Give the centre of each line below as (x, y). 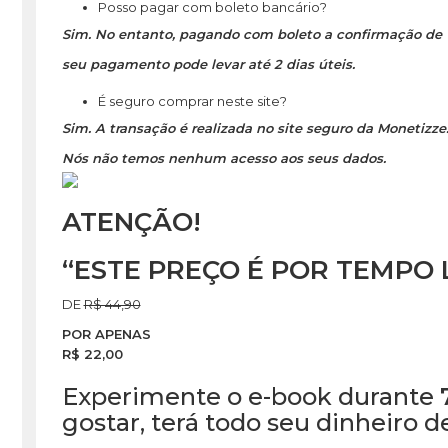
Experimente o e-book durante (250, 397)
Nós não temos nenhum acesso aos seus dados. (223, 158)
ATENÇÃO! (131, 222)
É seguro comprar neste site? (192, 100)
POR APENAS (106, 334)
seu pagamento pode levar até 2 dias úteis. (208, 63)
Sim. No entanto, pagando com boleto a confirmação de (251, 33)
